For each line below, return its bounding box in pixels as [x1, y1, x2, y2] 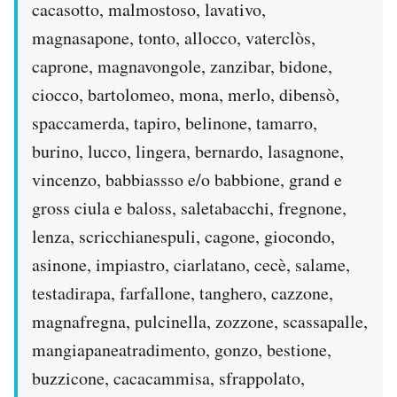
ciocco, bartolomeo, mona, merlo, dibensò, [32, 82, 339, 107]
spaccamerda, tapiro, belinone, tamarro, [32, 111, 317, 136]
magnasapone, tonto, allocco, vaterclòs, [32, 26, 315, 51]
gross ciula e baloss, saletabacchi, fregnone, [32, 196, 346, 221]
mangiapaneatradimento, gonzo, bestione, [32, 338, 331, 362]
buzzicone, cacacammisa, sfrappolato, [32, 366, 305, 391]
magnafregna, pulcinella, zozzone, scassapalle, [32, 309, 368, 334]
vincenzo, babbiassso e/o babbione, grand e [32, 167, 342, 192]
